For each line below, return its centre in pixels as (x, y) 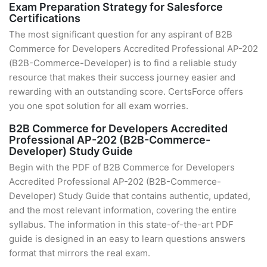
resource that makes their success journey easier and (122, 77)
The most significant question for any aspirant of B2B (121, 34)
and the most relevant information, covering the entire (123, 210)
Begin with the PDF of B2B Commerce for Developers (122, 167)
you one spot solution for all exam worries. (99, 106)
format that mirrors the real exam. (80, 253)
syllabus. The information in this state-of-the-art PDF (121, 224)
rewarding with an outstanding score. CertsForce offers (126, 91)
